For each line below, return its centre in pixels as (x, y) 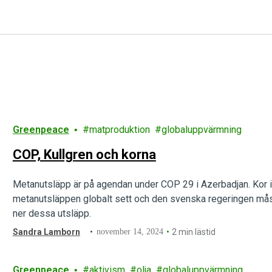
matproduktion (119, 130)
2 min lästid (194, 232)
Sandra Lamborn (46, 232)
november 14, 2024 (130, 232)
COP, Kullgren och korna (84, 155)
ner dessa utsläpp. (52, 213)
